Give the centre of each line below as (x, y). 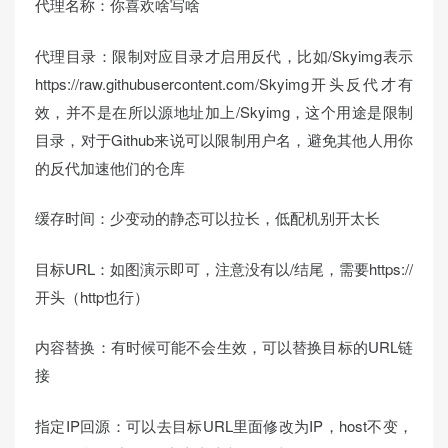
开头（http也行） (92, 296)
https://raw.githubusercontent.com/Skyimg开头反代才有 (224, 83)
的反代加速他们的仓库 (110, 167)
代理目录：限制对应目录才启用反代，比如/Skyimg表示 (224, 55)
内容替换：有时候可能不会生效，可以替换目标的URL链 (224, 347)
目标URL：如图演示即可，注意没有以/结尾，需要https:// (224, 268)
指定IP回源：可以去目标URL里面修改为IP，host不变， (224, 425)
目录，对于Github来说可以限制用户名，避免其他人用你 (224, 139)
